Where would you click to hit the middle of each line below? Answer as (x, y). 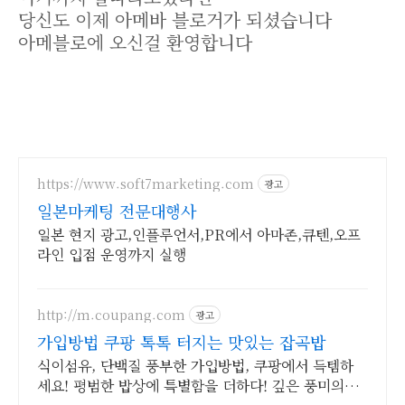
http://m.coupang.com (111, 314)
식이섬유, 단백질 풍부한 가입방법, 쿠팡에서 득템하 (195, 366)
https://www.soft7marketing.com (146, 183)
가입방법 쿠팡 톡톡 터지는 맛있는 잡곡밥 (181, 342)
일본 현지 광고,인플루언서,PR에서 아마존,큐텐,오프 (199, 235)
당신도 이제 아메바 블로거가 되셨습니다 (175, 20)
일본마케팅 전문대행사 (117, 211)
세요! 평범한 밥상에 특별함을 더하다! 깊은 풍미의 (191, 386)
